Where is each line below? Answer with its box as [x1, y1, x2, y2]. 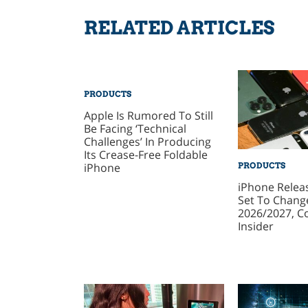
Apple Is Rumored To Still [83, 107, 213, 123]
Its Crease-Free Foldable [83, 146, 208, 162]
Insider [237, 218, 274, 234]
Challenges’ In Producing [83, 133, 211, 149]
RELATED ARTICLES [83, 16, 274, 39]
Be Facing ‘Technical [83, 120, 186, 136]
